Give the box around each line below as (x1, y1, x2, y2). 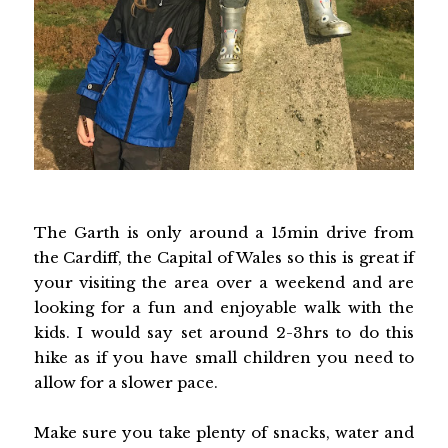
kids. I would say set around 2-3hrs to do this (33, 323, 415, 343)
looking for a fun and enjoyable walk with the (33, 298, 415, 318)
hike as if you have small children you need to (33, 348, 415, 368)
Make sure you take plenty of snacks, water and (33, 423, 415, 443)
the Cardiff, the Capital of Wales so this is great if (33, 248, 415, 268)
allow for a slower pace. (33, 373, 218, 393)
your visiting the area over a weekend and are (33, 273, 415, 293)
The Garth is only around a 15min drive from (33, 223, 415, 243)
